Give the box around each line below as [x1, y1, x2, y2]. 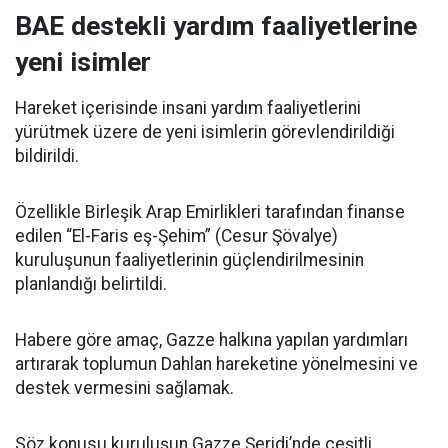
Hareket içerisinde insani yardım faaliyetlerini [15, 98, 361, 118]
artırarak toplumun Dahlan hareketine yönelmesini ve [15, 354, 418, 374]
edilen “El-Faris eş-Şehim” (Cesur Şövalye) [15, 226, 338, 246]
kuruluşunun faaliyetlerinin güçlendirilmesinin [15, 250, 364, 270]
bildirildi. [15, 146, 79, 166]
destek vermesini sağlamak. [15, 378, 234, 398]
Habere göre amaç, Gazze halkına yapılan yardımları [15, 330, 408, 350]
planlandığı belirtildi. [15, 274, 167, 294]
